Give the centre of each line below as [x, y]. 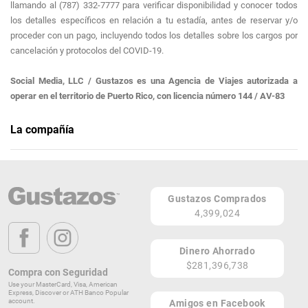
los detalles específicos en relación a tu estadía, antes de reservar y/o [154, 21]
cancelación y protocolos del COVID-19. [87, 51]
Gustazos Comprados [217, 199]
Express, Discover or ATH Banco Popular [68, 292]
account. [22, 300]
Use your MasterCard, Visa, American [63, 284]
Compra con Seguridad [58, 272]
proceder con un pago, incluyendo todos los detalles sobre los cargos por [154, 36]
